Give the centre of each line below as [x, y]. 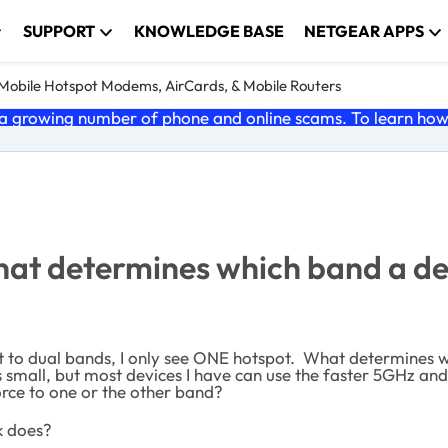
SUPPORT [59, 31]
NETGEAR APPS [364, 31]
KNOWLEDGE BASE [209, 31]
